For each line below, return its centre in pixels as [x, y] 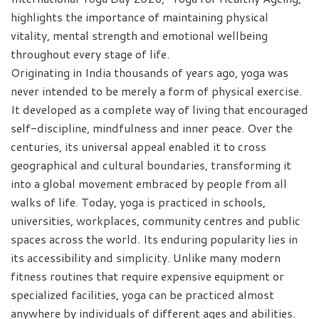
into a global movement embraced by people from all [149, 183]
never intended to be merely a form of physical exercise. [156, 90]
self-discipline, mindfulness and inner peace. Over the [152, 127]
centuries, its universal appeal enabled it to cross [138, 146]
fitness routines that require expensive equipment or [147, 276]
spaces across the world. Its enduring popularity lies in [154, 239]
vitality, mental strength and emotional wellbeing [139, 35]
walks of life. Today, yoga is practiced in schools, [138, 202]
